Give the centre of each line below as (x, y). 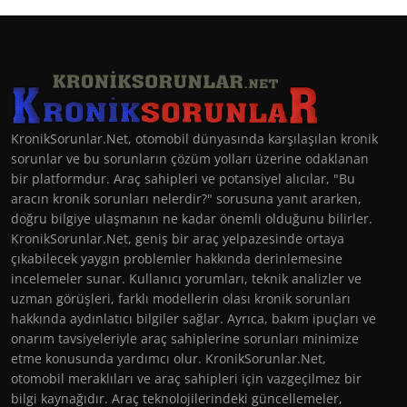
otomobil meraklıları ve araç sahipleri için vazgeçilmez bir (186, 378)
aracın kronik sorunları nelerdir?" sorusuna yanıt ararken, (186, 198)
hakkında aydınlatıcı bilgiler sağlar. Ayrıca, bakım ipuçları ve (194, 318)
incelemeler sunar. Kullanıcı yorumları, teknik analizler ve (186, 278)
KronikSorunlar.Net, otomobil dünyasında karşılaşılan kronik (194, 138)
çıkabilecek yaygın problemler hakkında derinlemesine (177, 258)
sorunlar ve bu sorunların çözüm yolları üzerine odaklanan (190, 158)
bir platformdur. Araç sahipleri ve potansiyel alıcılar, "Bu (183, 178)
